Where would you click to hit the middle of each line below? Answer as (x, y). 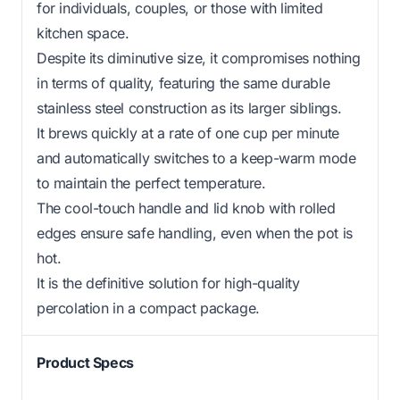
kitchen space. (83, 33)
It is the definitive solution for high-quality (168, 283)
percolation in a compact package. (148, 308)
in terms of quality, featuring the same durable (183, 83)
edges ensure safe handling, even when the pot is (195, 233)
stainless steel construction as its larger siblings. (189, 108)
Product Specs (85, 362)
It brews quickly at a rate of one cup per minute (188, 133)
